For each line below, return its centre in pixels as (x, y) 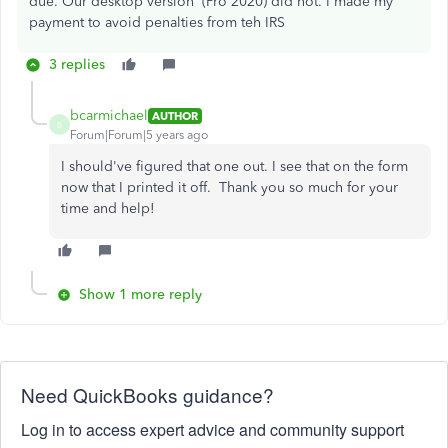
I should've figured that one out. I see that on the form (234, 166)
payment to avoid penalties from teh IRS (157, 22)
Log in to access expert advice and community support (212, 429)
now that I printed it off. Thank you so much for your (229, 187)
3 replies (77, 64)
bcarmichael (109, 115)
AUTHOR (175, 115)
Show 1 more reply (140, 294)
